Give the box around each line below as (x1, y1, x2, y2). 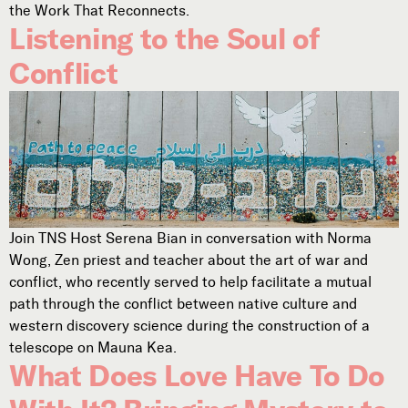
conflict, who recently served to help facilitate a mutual (9, 273, 372, 291)
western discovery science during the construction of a (9, 317, 370, 335)
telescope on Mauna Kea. (9, 339, 177, 357)
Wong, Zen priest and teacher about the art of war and (9, 251, 368, 270)
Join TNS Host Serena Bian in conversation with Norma (9, 229, 372, 248)
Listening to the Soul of (9, 20, 321, 56)
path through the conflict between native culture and (9, 295, 357, 313)
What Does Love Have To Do (9, 358, 384, 394)
